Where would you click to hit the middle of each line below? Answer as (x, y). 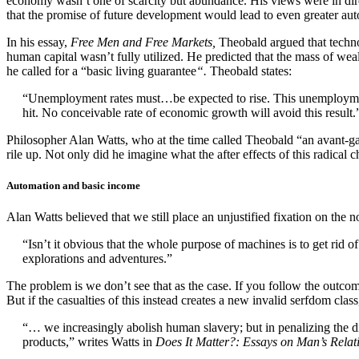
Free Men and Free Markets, (145, 42)
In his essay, (38, 42)
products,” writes (67, 342)
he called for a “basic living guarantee (101, 71)
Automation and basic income (73, 186)
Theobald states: (251, 71)
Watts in (133, 342)
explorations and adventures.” (97, 259)
